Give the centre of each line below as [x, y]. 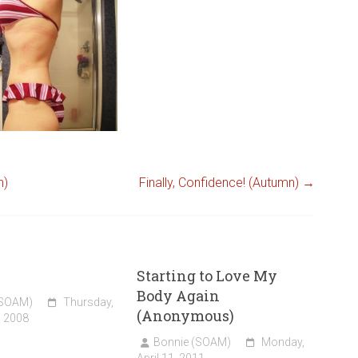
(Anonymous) [186, 316]
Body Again [179, 296]
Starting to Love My [207, 276]
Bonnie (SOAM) [193, 342]
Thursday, [88, 302]
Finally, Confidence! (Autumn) [221, 183]
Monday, [283, 342]
